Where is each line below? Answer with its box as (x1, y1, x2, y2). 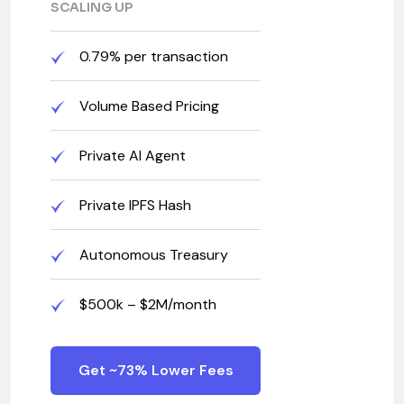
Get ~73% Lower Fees (78, 360, 234, 380)
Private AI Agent (76, 145, 186, 165)
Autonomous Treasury (76, 244, 228, 264)
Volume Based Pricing (76, 96, 219, 115)
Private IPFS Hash (76, 195, 191, 215)
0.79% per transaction (76, 46, 228, 66)
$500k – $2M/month (76, 294, 216, 314)
